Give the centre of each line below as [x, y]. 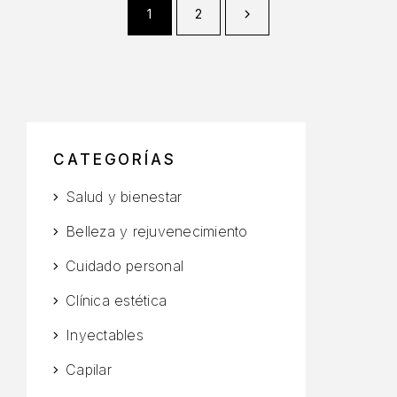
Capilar [89, 369]
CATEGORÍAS [115, 159]
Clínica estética [117, 300]
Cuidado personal [125, 265]
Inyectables [105, 335]
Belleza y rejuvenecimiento [157, 231]
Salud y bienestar [124, 196]
